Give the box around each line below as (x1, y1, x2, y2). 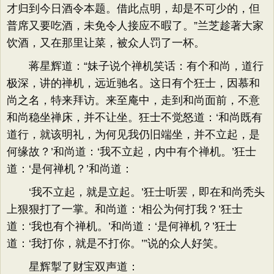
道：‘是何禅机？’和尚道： (7, 163, 133, 175)
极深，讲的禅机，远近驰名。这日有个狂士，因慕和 (7, 77, 260, 89)
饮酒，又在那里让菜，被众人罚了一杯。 (7, 37, 205, 49)
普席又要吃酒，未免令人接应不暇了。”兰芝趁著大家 (7, 20, 264, 32)
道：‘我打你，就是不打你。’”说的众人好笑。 (7, 237, 224, 250)
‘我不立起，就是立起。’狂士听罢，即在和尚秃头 (7, 186, 265, 198)
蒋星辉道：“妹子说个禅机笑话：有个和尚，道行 (7, 60, 264, 72)
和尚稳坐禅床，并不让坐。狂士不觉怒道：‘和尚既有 (7, 111, 262, 124)
